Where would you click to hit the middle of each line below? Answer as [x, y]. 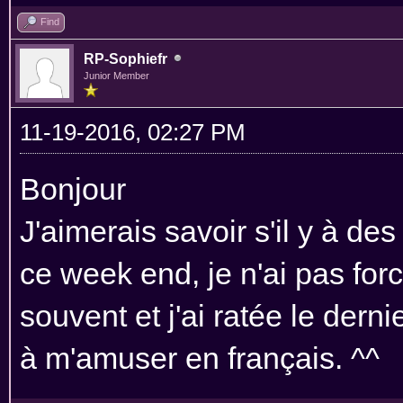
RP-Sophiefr [125, 58]
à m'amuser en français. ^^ [200, 358]
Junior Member [116, 75]
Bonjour [73, 188]
